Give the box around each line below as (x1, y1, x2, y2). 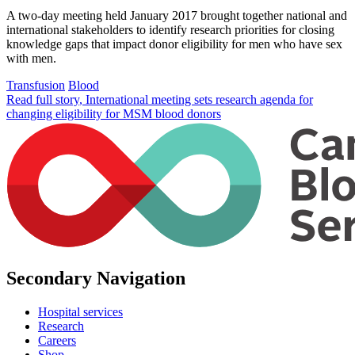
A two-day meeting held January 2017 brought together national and (6, 8, 347, 22)
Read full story (6, 92, 79, 106)
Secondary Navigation (6, 268, 185, 289)
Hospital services (38, 305, 123, 319)
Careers (38, 334, 76, 348)
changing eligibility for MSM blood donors (6, 106, 221, 120)
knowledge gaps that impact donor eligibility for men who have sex (6, 36, 342, 51)
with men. (6, 51, 56, 65)
